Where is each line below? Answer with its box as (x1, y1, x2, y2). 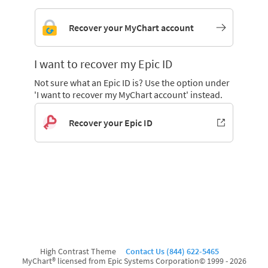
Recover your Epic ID (69, 117, 153, 129)
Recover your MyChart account (69, 22, 194, 33)
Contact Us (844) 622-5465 (125, 246, 219, 257)
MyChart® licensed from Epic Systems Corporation (22, 255, 199, 266)
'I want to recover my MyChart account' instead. (33, 89, 223, 100)
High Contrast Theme (39, 246, 116, 257)
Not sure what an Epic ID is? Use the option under (33, 77, 230, 89)
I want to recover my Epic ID (33, 56, 172, 72)
